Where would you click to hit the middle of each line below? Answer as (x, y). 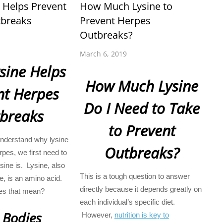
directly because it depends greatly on (140, 189)
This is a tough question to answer (135, 176)
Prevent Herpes (115, 20)
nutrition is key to (141, 215)
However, (97, 215)
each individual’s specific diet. (127, 202)
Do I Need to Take (142, 108)
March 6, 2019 (103, 54)
